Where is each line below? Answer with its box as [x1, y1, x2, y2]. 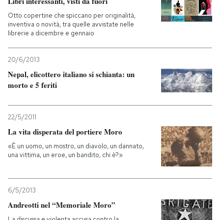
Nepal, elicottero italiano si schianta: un [8, 69, 135, 80]
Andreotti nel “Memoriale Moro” [8, 199, 115, 211]
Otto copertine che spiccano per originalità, [8, 11, 136, 20]
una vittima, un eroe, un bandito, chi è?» [8, 151, 123, 159]
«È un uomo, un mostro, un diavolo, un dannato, [8, 142, 144, 150]
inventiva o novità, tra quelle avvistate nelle [8, 20, 134, 28]
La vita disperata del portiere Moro [8, 126, 122, 137]
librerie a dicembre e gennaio [8, 29, 94, 37]
